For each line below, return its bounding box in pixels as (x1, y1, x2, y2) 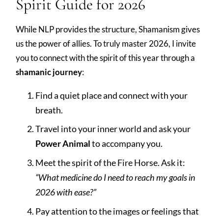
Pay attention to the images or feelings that (35, 206, 199, 217)
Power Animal (35, 138, 90, 149)
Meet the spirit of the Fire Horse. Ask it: (35, 157, 185, 168)
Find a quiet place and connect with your (35, 89, 188, 101)
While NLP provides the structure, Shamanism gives (16, 24, 200, 34)
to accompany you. (90, 138, 163, 149)
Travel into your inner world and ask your (35, 123, 191, 135)
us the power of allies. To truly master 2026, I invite (16, 38, 196, 49)
